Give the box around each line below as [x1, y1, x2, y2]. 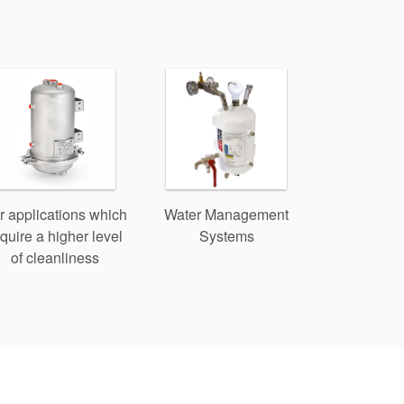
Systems [198, 225, 254, 247]
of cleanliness [11, 247, 99, 269]
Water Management [164, 204, 289, 225]
